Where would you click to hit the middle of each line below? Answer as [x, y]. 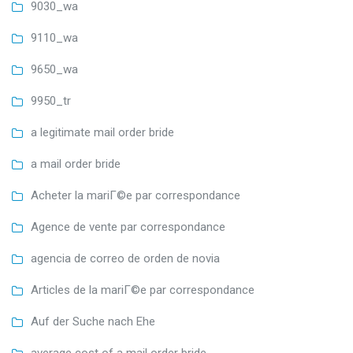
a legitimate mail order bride [102, 133]
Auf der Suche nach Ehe [93, 322]
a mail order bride [76, 164]
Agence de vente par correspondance [128, 227]
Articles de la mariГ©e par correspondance [143, 290]
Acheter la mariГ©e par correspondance [136, 196]
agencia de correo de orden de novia [125, 259]
